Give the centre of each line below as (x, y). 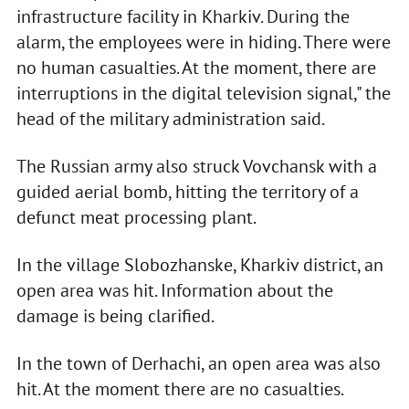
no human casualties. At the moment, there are (196, 68)
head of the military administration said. (170, 119)
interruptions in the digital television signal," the (203, 94)
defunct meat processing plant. (136, 218)
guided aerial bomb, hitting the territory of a (187, 192)
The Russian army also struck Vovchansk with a (196, 167)
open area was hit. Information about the (174, 291)
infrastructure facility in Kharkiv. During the (183, 17)
